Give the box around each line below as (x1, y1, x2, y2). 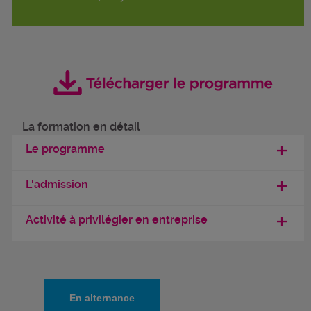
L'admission (26, 178, 88, 192)
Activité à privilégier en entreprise (26, 213, 208, 227)
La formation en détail (22, 120, 140, 134)
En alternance (69, 292, 135, 304)
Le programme (26, 142, 105, 156)
